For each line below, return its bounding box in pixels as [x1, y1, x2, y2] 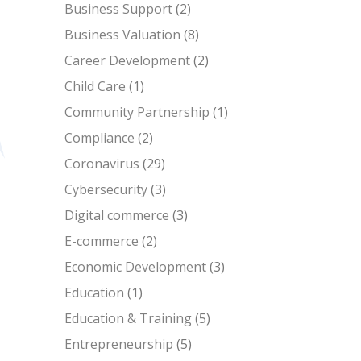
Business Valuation [64, 26, 180, 44]
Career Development [64, 52, 190, 69]
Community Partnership [64, 103, 210, 121]
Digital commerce [64, 206, 169, 224]
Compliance [64, 129, 135, 147]
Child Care [64, 77, 126, 95]
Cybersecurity [64, 180, 147, 198]
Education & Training [64, 309, 192, 327]
